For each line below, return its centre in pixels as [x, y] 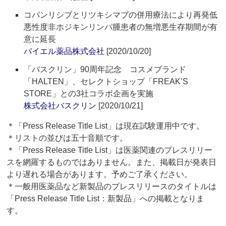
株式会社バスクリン [60, 106]
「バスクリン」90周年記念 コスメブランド [105, 70]
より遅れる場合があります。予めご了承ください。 [100, 175]
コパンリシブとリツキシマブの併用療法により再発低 [121, 15]
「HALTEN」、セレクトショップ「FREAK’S [106, 82]
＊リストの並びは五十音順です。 [67, 138]
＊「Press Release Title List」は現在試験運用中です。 [106, 126]
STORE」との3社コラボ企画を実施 [89, 94]
